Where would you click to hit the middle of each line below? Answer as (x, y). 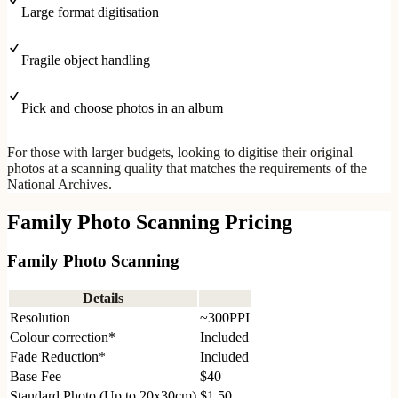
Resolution (40, 318)
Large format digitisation (90, 12)
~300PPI (225, 318)
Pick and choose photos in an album (122, 107)
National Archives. (60, 184)
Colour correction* (63, 338)
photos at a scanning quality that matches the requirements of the (187, 168)
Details (103, 298)
